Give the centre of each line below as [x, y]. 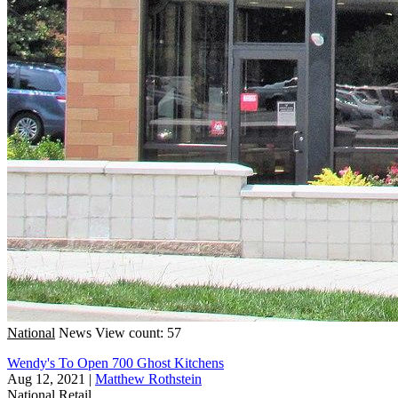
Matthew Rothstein [148, 378]
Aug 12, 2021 [46, 378]
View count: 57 [138, 332]
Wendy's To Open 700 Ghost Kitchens [115, 362]
